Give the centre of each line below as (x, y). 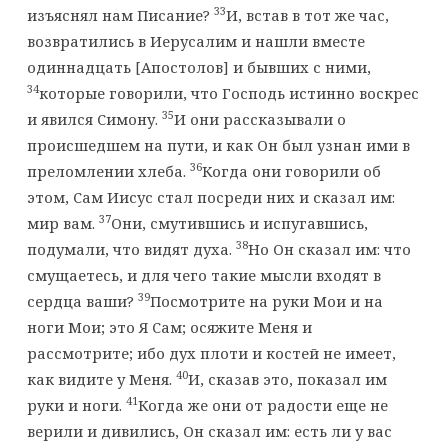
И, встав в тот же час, (307, 14)
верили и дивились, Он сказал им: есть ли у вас (209, 430)
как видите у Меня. (101, 378)
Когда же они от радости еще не (262, 404)
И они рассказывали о (259, 118)
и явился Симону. (94, 118)
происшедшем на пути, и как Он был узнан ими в (218, 144)
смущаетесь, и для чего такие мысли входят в (203, 274)
